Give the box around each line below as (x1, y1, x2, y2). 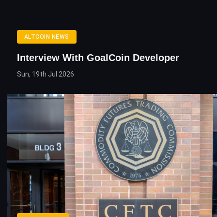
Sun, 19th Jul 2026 (17, 70, 74, 78)
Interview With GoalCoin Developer (17, 52, 179, 63)
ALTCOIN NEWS (24, 33, 69, 40)
